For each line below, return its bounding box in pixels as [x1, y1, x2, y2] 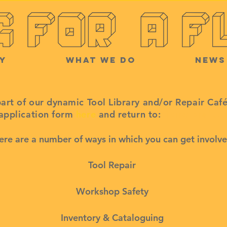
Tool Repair [88, 159, 136, 171]
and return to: [96, 108, 164, 120]
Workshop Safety [75, 185, 148, 197]
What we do [66, 55, 136, 65]
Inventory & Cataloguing [60, 212, 164, 223]
